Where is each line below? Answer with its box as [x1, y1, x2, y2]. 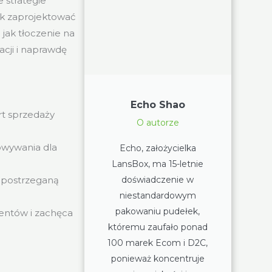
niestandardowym [119, 189, 196, 201]
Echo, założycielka [119, 142, 196, 154]
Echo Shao [130, 98, 185, 110]
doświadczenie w [121, 174, 194, 185]
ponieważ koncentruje [110, 253, 205, 264]
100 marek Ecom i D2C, [107, 237, 208, 248]
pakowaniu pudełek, [115, 205, 200, 217]
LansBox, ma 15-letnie [112, 158, 204, 169]
